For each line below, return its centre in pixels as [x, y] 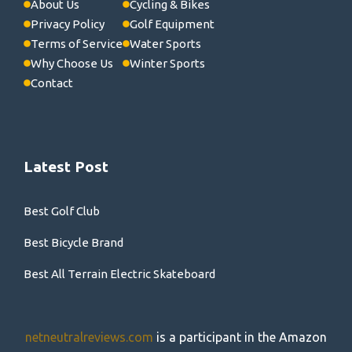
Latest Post [66, 166]
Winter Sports [167, 63]
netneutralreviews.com [89, 337]
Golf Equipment [172, 24]
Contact [52, 82]
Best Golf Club [62, 211]
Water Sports [165, 43]
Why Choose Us [72, 63]
